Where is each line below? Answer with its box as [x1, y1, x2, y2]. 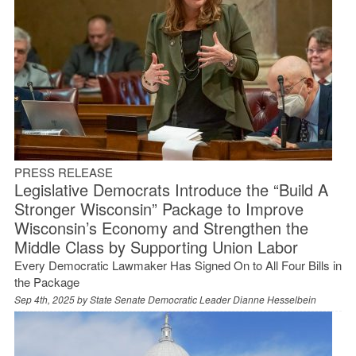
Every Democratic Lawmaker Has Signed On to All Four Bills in [14, 256, 342, 273]
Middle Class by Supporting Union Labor [14, 234, 298, 258]
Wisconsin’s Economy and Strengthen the [14, 215, 308, 239]
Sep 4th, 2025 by [14, 292, 90, 306]
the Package [14, 273, 79, 290]
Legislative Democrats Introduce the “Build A [14, 177, 328, 201]
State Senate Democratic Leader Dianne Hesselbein [89, 292, 316, 306]
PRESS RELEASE [14, 163, 113, 180]
